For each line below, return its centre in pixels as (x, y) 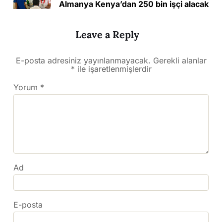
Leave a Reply (107, 34)
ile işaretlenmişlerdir (113, 69)
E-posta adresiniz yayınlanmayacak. (83, 60)
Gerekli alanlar (180, 60)
